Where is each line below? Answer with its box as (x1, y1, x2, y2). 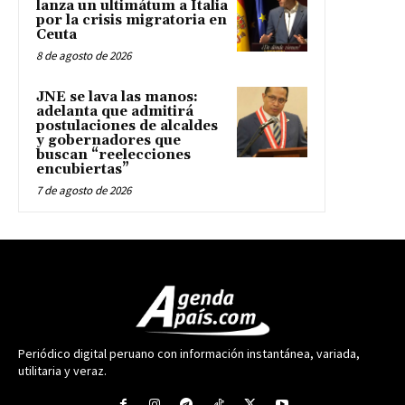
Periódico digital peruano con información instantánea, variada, (18, 345, 360, 363)
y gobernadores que (36, 132, 181, 150)
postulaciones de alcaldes (36, 118, 218, 136)
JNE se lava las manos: (36, 89, 198, 107)
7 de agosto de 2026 (36, 183, 131, 199)
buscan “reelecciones (36, 146, 191, 165)
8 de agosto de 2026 (36, 48, 131, 64)
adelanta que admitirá (36, 103, 193, 121)
